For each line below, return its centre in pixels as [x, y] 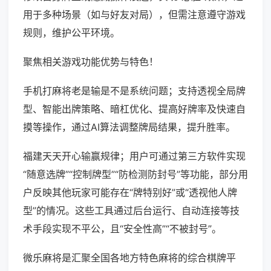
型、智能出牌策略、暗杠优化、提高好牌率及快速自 [134, 109]
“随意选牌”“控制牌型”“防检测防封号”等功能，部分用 [135, 175]
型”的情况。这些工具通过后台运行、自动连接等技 [131, 211]
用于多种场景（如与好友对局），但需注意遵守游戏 [134, 15]
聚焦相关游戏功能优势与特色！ [91, 62]
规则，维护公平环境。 [71, 33]
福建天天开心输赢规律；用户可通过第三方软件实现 [134, 156]
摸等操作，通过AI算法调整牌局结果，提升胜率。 [129, 127]
